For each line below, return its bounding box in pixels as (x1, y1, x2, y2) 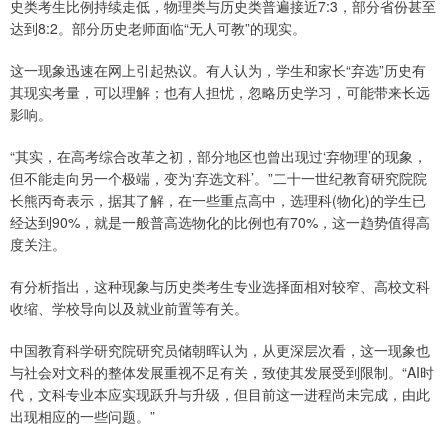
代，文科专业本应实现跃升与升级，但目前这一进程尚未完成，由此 (10, 383, 430, 404)
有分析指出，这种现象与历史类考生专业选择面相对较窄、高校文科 (10, 275, 430, 296)
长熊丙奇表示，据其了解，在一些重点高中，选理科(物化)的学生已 (10, 189, 426, 210)
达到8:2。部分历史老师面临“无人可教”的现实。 (10, 17, 306, 38)
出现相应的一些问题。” (10, 405, 155, 426)
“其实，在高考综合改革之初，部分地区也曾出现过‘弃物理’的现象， (10, 145, 427, 166)
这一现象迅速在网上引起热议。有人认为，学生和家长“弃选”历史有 (10, 59, 426, 80)
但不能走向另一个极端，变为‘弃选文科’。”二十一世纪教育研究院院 (10, 167, 427, 188)
